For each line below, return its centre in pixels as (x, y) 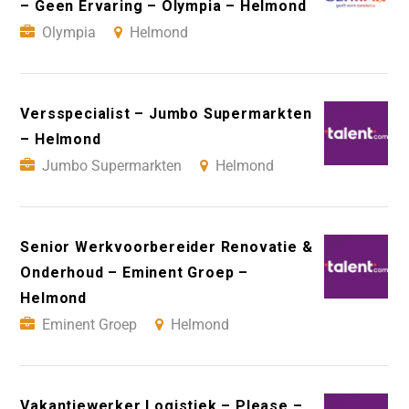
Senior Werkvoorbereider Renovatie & (167, 247)
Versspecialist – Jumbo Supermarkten (166, 114)
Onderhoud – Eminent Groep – (134, 273)
